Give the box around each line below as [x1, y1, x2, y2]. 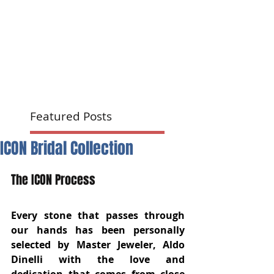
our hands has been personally [11, 223, 185, 237]
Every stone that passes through [11, 209, 185, 223]
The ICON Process [11, 171, 98, 190]
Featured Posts [30, 108, 112, 125]
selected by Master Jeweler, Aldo [11, 238, 185, 252]
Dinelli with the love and [11, 253, 185, 267]
